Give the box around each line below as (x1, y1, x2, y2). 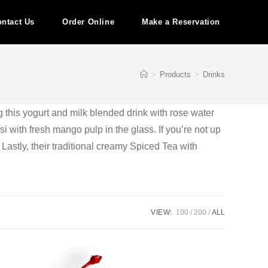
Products (160, 69, 191, 79)
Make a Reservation (142, 17, 220, 26)
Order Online (62, 17, 115, 26)
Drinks (203, 69, 225, 79)
